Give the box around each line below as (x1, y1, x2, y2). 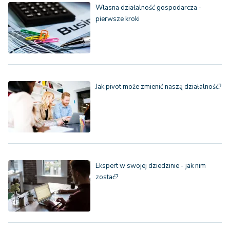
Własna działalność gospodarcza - (95, 3, 202, 13)
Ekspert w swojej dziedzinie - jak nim (95, 161, 206, 171)
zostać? (95, 172, 118, 182)
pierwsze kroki (95, 14, 140, 24)
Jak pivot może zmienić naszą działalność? (95, 82, 221, 92)
